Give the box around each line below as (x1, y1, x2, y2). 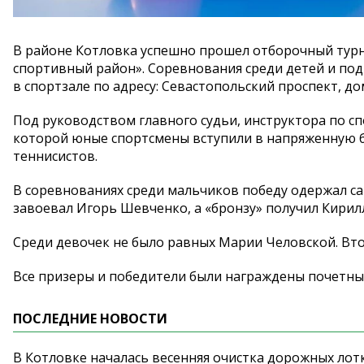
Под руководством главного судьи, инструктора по (13, 110, 345, 129)
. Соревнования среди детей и (142, 58, 336, 77)
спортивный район (13, 58, 136, 77)
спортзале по (24, 76, 110, 95)
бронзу (211, 198, 256, 217)
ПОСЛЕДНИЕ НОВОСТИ (13, 309, 167, 327)
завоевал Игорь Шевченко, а (13, 198, 201, 217)
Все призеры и (13, 266, 106, 285)
